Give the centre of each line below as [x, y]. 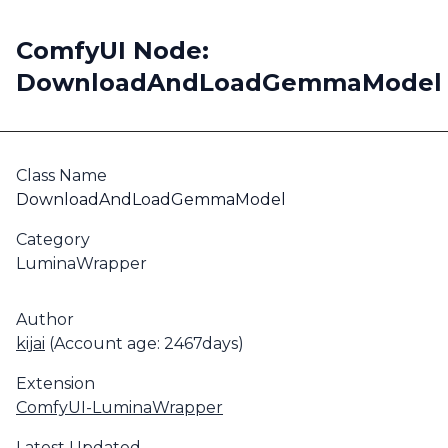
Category [53, 239]
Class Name [61, 175]
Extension [55, 383]
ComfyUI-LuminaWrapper [119, 407]
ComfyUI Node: [112, 50]
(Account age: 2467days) [144, 343]
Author [45, 319]
